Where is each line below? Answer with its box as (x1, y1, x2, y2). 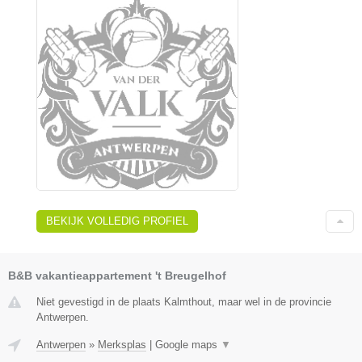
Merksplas (98, 339, 146, 351)
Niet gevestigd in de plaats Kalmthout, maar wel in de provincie (36, 296, 331, 309)
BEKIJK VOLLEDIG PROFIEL (46, 215, 188, 228)
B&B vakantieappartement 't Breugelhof (8, 269, 226, 283)
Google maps (155, 339, 221, 351)
